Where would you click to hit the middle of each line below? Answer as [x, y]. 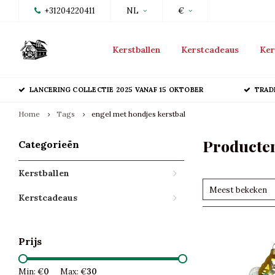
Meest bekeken [238, 190]
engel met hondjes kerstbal [138, 114]
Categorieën [49, 144]
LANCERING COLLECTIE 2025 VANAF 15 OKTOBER [117, 90]
